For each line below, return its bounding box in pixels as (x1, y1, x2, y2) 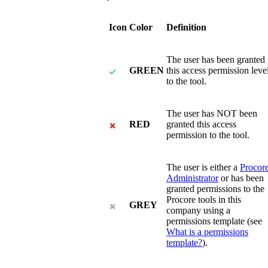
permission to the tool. (166, 130, 249, 141)
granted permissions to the (166, 184, 264, 194)
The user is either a (166, 162, 240, 173)
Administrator (166, 173, 218, 184)
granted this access (166, 119, 236, 130)
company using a (166, 205, 230, 216)
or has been (218, 173, 264, 184)
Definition (166, 22, 206, 33)
